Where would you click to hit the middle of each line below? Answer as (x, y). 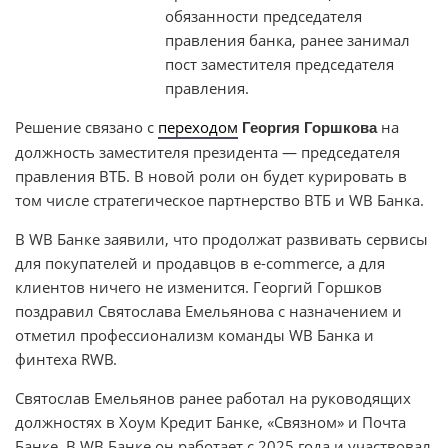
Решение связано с (86, 126)
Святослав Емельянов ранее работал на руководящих (213, 397)
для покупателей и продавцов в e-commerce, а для (200, 262)
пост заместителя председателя (279, 63)
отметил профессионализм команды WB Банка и (194, 334)
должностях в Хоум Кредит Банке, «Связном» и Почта (210, 421)
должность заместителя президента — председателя (207, 151)
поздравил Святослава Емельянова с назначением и (208, 310)
